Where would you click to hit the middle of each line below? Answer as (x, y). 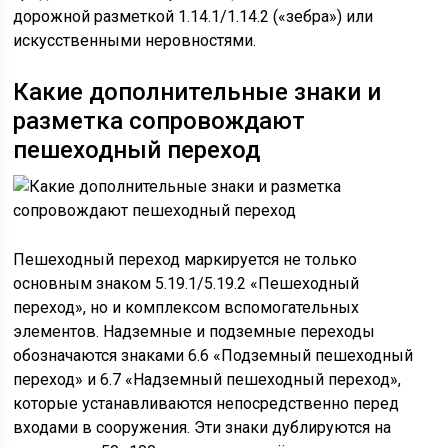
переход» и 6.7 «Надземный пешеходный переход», (207, 379)
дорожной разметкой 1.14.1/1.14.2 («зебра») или (193, 16)
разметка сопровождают (159, 121)
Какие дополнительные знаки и (197, 92)
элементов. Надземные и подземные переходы (194, 331)
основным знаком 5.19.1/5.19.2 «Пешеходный (186, 283)
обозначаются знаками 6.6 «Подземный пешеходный (213, 355)
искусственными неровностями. (135, 40)
